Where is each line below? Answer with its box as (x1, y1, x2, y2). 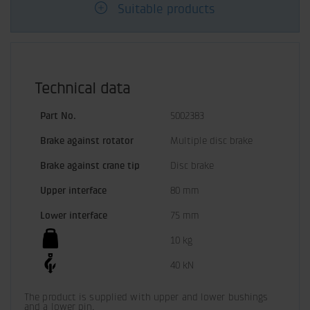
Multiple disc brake (170, 135, 253, 147)
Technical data (35, 80, 130, 98)
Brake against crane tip (40, 160, 140, 172)
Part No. (40, 110, 76, 122)
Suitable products (118, 2, 215, 17)
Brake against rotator (40, 135, 134, 147)
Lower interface (40, 210, 107, 221)
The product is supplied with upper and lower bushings (24, 291, 268, 303)
